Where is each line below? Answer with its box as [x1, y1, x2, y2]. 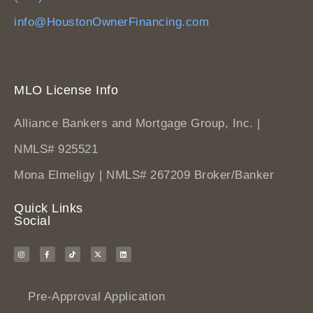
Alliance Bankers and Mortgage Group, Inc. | [14, 117, 261, 131]
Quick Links [14, 201, 83, 216]
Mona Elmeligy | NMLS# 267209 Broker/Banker [14, 168, 274, 182]
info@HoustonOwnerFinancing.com [14, 15, 209, 29]
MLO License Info [14, 83, 118, 98]
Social [14, 214, 50, 228]
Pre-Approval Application [28, 290, 165, 304]
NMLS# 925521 [14, 143, 98, 156]
